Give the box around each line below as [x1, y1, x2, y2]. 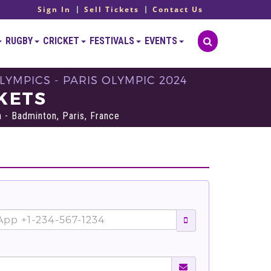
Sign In [38, 4, 71, 15]
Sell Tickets [84, 4, 139, 15]
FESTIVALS [90, 35, 136, 47]
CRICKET [43, 35, 81, 47]
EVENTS [145, 35, 179, 47]
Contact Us [152, 4, 203, 15]
